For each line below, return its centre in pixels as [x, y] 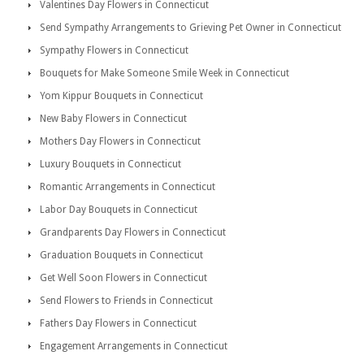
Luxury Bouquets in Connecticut [110, 164]
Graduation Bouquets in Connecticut [121, 255]
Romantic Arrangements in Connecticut [128, 187]
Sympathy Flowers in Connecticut [114, 50]
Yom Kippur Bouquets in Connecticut [121, 96]
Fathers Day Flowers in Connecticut [118, 323]
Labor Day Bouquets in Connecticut [119, 210]
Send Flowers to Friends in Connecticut [126, 301]
